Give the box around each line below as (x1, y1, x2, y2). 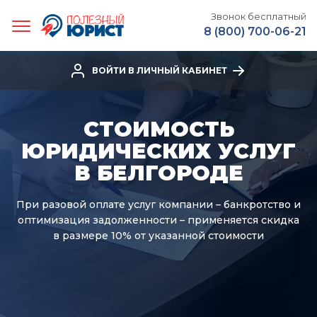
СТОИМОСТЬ (83, 116, 234, 142)
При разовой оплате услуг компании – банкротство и (16, 198, 301, 211)
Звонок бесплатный (211, 11, 306, 22)
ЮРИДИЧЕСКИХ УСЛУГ (21, 138, 296, 164)
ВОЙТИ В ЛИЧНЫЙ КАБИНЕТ (92, 65, 227, 76)
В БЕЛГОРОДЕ (74, 160, 243, 186)
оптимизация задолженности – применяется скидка (18, 214, 299, 226)
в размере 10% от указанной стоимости (53, 229, 264, 242)
